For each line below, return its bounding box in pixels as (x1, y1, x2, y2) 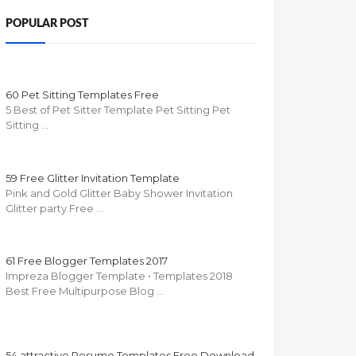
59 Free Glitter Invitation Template (6, 172, 180, 185)
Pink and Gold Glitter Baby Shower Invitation (6, 187, 233, 200)
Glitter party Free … (6, 202, 103, 215)
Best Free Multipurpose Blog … (6, 284, 164, 298)
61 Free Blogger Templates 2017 (6, 254, 168, 268)
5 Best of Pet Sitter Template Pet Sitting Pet (6, 103, 230, 117)
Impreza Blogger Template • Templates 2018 (6, 269, 233, 283)
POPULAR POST (6, 17, 89, 29)
